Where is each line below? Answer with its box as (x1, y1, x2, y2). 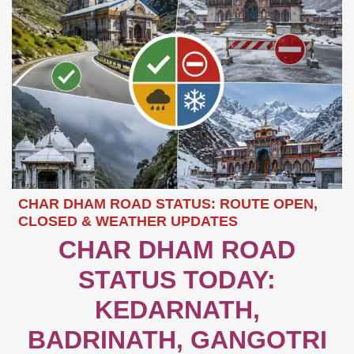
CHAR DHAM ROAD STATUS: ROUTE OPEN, (18, 196, 318, 213)
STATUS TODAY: (78, 265, 276, 295)
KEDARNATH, (94, 296, 260, 325)
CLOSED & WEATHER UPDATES (18, 213, 239, 230)
